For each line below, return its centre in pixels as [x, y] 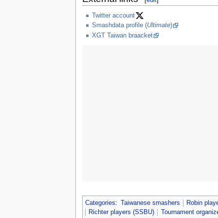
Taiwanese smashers [150, 203]
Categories [100, 203]
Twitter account [113, 16]
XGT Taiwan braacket [122, 35]
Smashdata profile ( [119, 26]
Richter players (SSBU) [121, 212]
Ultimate [158, 26]
